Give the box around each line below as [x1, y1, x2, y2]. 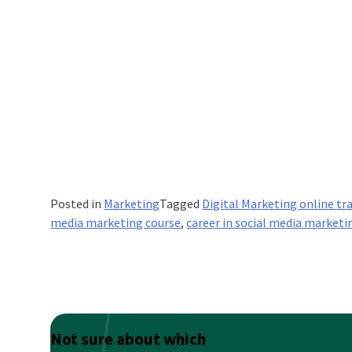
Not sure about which [50, 328, 207, 350]
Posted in [50, 195, 104, 211]
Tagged [159, 195, 203, 211]
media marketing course [50, 214, 181, 230]
